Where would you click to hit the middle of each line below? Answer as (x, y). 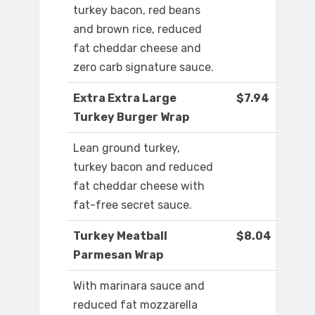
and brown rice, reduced (137, 30)
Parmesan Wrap (118, 255)
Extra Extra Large (125, 98)
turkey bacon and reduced (143, 167)
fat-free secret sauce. (133, 205)
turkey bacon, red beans (137, 11)
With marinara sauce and (139, 286)
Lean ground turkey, (127, 148)
